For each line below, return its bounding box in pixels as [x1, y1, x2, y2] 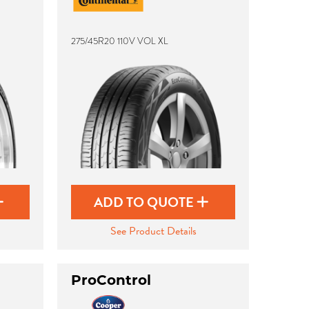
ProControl [71, 272, 152, 288]
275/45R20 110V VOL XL [71, 34, 169, 48]
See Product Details [110, 223, 197, 239]
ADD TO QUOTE [94, 192, 197, 212]
